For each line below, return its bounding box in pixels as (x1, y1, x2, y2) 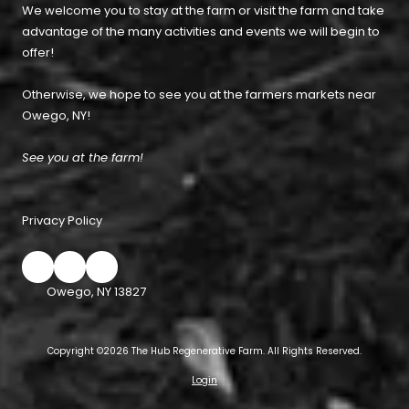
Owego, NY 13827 (47, 283, 146, 301)
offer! (22, 44, 54, 62)
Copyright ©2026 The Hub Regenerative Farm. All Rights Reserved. (47, 344, 362, 359)
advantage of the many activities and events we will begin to (22, 23, 380, 41)
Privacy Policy (22, 212, 102, 230)
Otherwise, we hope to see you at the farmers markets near (22, 86, 376, 104)
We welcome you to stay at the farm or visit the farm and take (22, 2, 384, 20)
